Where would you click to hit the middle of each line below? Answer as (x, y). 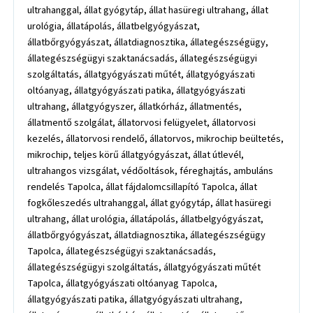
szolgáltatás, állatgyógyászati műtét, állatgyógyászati (141, 74)
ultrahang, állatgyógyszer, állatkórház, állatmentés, (135, 106)
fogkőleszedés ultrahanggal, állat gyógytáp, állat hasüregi (150, 203)
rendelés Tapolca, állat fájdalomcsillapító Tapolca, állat (143, 187)
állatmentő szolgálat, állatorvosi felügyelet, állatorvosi (142, 122)
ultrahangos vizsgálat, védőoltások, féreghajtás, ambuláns (151, 170)
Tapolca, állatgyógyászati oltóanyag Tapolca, (123, 283)
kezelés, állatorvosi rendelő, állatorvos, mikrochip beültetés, (156, 138)
